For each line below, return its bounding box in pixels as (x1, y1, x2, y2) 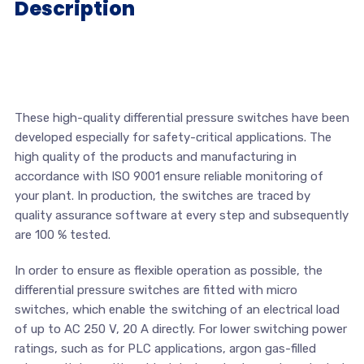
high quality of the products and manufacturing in (14, 149, 297, 164)
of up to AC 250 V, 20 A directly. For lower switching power (14, 321, 347, 336)
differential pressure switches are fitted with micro (14, 282, 297, 297)
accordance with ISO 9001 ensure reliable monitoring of (14, 168, 323, 184)
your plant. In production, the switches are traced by (14, 188, 310, 203)
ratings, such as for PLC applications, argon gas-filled (14, 340, 316, 356)
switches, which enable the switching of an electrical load (14, 301, 340, 317)
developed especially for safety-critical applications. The (14, 129, 331, 145)
